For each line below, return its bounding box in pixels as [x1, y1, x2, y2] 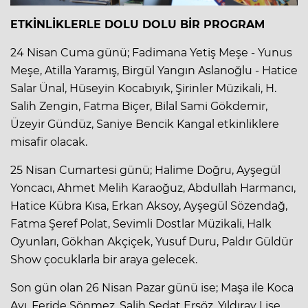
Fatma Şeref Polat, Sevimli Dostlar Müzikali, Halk [10, 217, 272, 231]
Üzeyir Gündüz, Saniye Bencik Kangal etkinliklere [10, 118, 279, 131]
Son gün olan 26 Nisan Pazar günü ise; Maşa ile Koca [10, 281, 294, 295]
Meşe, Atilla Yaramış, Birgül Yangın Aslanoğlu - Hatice [10, 64, 298, 78]
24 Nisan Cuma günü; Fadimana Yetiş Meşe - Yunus [10, 46, 292, 60]
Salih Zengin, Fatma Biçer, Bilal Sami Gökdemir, [10, 100, 267, 113]
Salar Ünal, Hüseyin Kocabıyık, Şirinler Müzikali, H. [10, 82, 276, 96]
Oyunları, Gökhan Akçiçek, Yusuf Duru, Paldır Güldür [10, 235, 293, 249]
